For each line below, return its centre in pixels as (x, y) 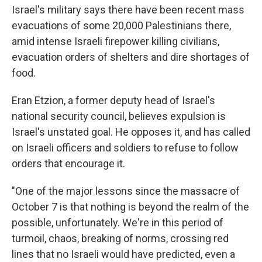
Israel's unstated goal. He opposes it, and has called (131, 132)
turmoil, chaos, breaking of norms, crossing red (120, 239)
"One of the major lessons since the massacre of (126, 191)
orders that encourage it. (68, 164)
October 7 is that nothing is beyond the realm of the (130, 207)
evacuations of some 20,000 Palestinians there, (121, 26)
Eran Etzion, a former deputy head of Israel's (113, 101)
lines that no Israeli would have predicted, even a (123, 254)
